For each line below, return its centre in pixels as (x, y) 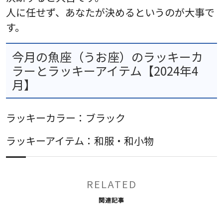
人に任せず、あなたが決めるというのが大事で (110, 12)
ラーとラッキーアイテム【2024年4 (105, 70)
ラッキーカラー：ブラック (66, 117)
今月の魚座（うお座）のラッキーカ (108, 56)
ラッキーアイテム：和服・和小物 (80, 140)
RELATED (111, 184)
